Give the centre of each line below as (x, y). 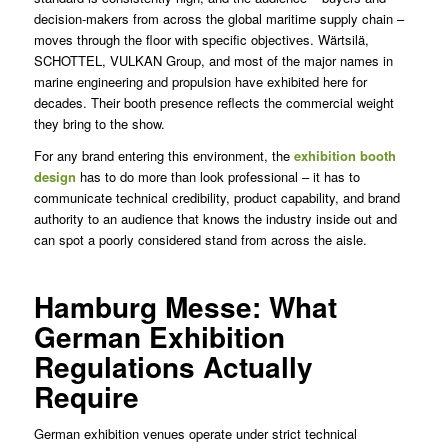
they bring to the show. (99, 123)
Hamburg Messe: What (185, 306)
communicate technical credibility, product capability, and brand (216, 197)
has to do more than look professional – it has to (217, 176)
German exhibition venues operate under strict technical (195, 433)
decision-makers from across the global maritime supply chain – (218, 18)
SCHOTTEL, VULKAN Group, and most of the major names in (213, 60)
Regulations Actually (173, 366)
